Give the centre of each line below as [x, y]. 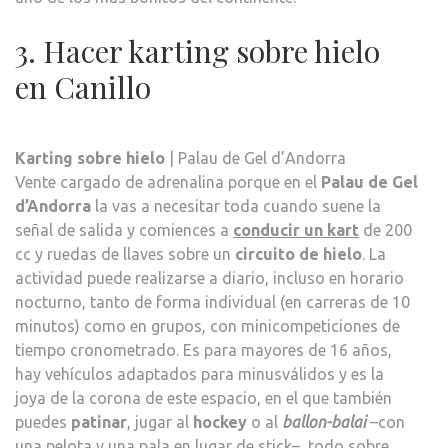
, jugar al [160, 421]
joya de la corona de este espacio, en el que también [203, 397]
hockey [220, 421]
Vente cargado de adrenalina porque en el [168, 181]
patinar [99, 421]
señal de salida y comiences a [124, 229]
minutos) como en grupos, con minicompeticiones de [207, 325]
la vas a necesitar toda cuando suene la [236, 205]
